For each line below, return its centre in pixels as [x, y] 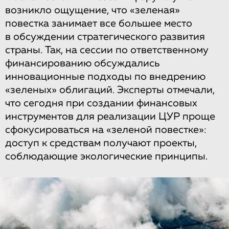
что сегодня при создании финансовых [101, 103]
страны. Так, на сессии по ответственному [107, 50]
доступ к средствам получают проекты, [101, 143]
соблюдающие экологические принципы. [106, 156]
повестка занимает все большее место [99, 24]
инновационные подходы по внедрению [105, 77]
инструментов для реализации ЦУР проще [110, 117]
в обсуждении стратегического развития [105, 37]
